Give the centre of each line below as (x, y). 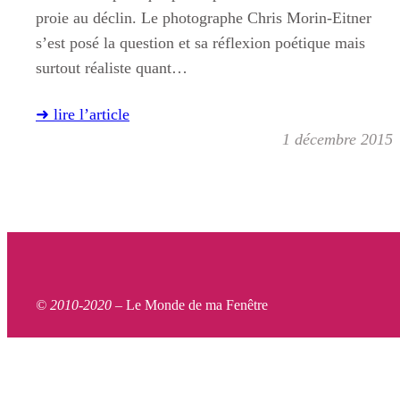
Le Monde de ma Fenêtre (197, 305)
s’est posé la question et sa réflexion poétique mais (200, 43)
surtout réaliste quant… (112, 68)
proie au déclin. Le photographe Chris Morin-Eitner (204, 18)
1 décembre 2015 (337, 140)
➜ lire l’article (83, 115)
